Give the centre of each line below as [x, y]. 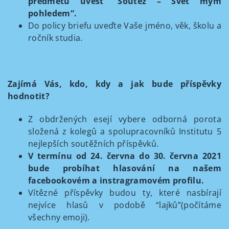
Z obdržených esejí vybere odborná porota [125, 119]
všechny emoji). [59, 217]
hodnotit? [29, 96]
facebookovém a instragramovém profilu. [116, 180]
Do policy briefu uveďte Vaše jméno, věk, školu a [125, 26]
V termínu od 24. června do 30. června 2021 [125, 156]
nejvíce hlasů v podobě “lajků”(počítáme [125, 205]
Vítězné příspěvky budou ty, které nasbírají [125, 193]
